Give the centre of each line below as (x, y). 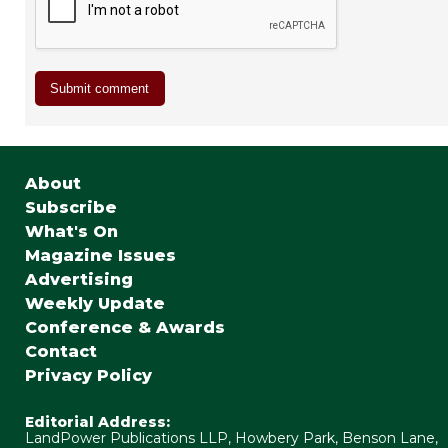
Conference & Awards (124, 327)
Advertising (78, 279)
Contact (60, 351)
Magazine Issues (100, 255)
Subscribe (70, 207)
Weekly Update (94, 303)
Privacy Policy (88, 375)
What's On (71, 231)
